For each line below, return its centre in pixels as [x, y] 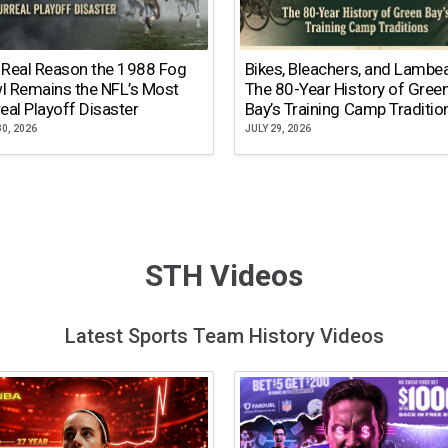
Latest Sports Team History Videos [224, 336]
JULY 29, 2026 [277, 129]
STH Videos [224, 275]
